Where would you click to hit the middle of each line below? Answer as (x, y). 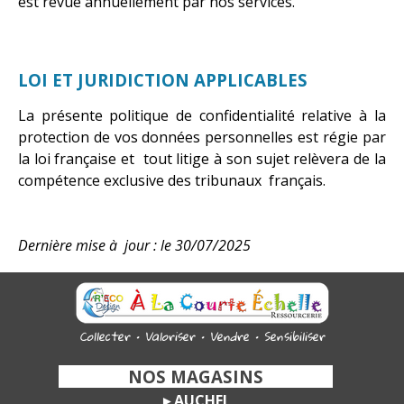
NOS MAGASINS (227, 376)
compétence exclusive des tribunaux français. (172, 180)
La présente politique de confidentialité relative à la (202, 115)
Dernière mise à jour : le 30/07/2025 (134, 245)
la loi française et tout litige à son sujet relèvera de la (202, 158)
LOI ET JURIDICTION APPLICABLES (163, 79)
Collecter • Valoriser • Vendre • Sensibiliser (202, 335)
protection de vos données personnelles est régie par (202, 137)
